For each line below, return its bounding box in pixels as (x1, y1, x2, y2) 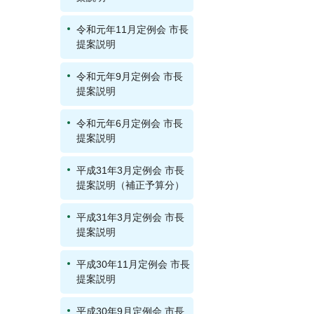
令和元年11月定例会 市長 (76, 24, 189, 35)
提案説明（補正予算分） (76, 179, 184, 191)
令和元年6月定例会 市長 (76, 118, 183, 129)
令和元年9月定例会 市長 (76, 71, 183, 82)
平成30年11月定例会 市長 (76, 259, 190, 270)
